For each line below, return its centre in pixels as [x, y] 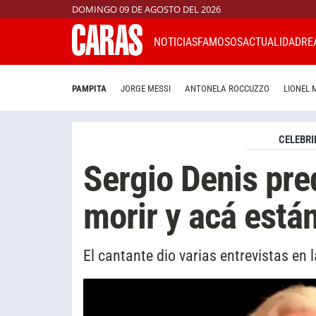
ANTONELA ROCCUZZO [227, 89]
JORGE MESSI [146, 89]
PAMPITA [89, 89]
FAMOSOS [220, 42]
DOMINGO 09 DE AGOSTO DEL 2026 [146, 9]
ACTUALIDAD [272, 42]
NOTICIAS [176, 42]
